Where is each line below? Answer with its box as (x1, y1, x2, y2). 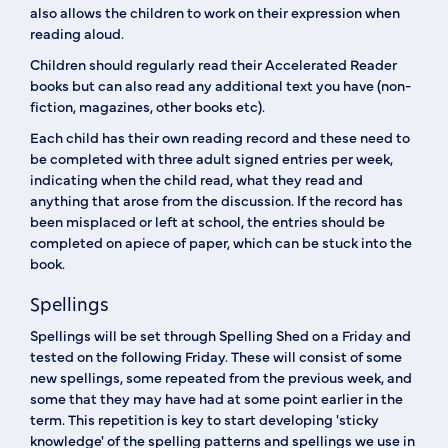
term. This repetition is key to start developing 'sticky (30, 409, 379, 429)
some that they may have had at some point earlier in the (30, 388, 403, 408)
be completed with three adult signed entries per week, (30, 148, 393, 168)
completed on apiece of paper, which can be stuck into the (30, 232, 412, 252)
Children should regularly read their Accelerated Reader (30, 54, 397, 74)
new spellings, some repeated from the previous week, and (30, 367, 412, 387)
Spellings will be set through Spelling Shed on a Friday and (30, 325, 411, 345)
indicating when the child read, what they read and (30, 169, 363, 189)
